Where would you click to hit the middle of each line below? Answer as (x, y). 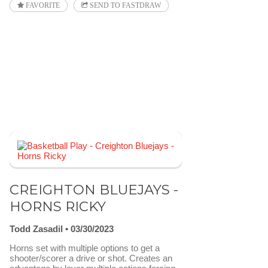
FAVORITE (42, 5)
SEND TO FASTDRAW (124, 5)
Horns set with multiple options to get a (85, 248)
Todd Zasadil (36, 229)
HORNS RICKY (58, 206)
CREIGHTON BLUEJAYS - (94, 189)
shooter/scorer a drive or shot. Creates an (91, 258)
